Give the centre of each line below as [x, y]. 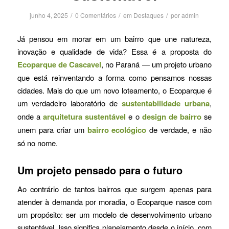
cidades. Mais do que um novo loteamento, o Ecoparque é [114, 90]
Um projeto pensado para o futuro [100, 170]
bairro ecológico [117, 130]
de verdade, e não [179, 130]
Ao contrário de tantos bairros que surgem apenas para [114, 189]
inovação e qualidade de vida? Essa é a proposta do [114, 51]
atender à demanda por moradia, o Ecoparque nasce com [114, 201]
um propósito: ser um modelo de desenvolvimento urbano [114, 214]
